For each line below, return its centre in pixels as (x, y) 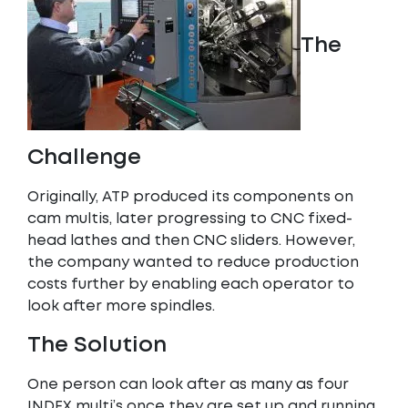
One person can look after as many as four (188, 385)
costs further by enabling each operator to (191, 285)
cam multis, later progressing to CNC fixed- (190, 219)
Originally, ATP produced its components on (190, 197)
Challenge (84, 158)
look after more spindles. (121, 306)
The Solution (97, 346)
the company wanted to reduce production (193, 263)
